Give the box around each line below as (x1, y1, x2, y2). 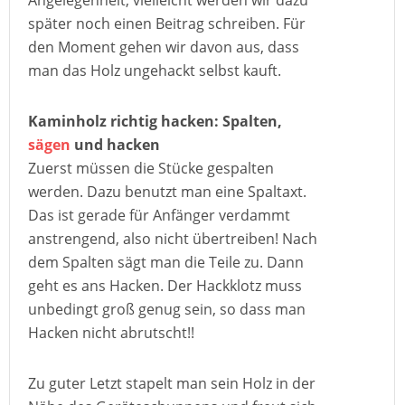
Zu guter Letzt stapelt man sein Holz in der (28, 373, 316, 393)
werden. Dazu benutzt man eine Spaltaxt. (28, 182, 306, 202)
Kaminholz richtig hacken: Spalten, (28, 111, 282, 131)
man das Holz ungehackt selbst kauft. (28, 61, 281, 80)
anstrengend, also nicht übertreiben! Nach (28, 229, 317, 249)
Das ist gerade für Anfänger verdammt (28, 205, 290, 225)
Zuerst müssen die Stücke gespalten (28, 158, 274, 178)
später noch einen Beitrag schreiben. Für (28, 14, 306, 33)
